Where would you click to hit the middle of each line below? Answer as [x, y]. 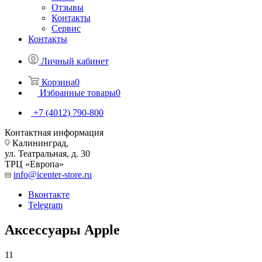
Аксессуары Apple [62, 230]
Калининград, [39, 143]
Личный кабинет [75, 61]
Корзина [58, 82]
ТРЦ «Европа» [34, 164]
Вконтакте [49, 194]
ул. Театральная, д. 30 [47, 153]
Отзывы [68, 7]
